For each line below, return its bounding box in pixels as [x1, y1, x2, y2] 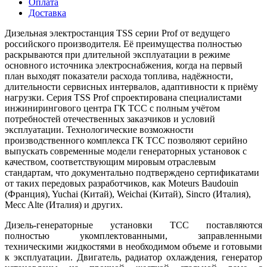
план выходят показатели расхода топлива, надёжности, [5, 70, 233, 81]
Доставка [29, 7, 66, 18]
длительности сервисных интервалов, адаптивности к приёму [5, 81, 258, 92]
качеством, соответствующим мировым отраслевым [5, 156, 216, 167]
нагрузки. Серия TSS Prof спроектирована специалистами [5, 92, 242, 103]
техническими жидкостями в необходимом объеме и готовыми [5, 241, 262, 252]
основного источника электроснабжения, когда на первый [5, 60, 243, 70]
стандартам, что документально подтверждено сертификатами [5, 167, 259, 178]
